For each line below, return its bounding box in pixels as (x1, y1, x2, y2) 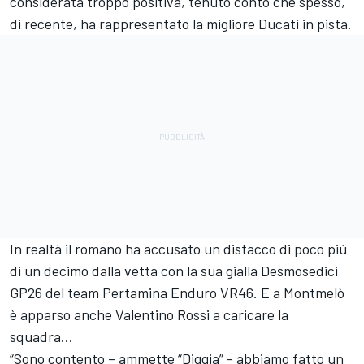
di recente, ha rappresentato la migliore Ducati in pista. (10, 15, 352, 33)
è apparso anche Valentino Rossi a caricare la (10, 305, 288, 324)
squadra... (10, 327, 76, 346)
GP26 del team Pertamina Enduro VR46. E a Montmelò (10, 284, 344, 302)
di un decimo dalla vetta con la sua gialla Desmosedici (10, 262, 338, 280)
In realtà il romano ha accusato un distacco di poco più (10, 240, 348, 258)
